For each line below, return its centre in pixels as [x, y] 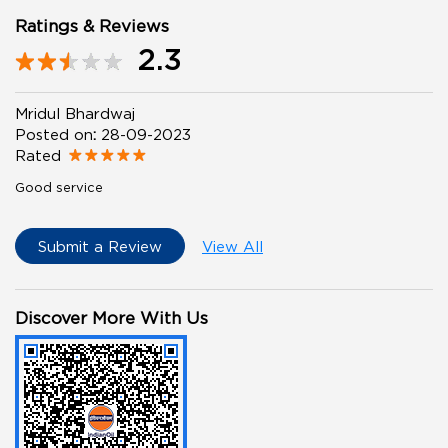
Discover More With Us [111, 317]
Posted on [54, 134]
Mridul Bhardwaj [75, 113]
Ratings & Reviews [92, 26]
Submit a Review [100, 246]
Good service [59, 187]
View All [232, 246]
